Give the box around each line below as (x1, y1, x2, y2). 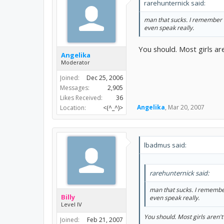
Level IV (61, 200, 82, 208)
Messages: (60, 83, 89, 92)
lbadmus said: (144, 140, 186, 149)
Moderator (61, 58, 90, 66)
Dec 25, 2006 (86, 73, 123, 82)
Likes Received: (60, 93, 102, 102)
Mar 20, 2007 (168, 102, 204, 111)
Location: (60, 103, 86, 112)
